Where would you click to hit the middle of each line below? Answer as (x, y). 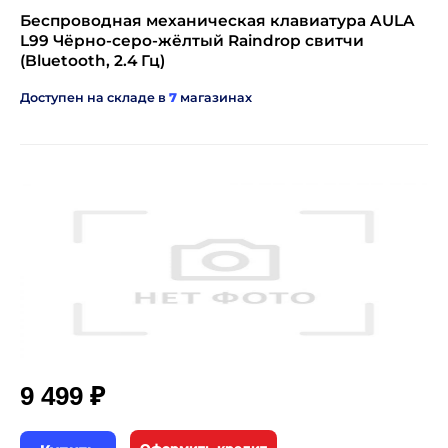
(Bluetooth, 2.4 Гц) (92, 60)
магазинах (214, 97)
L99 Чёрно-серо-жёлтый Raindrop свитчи (192, 40)
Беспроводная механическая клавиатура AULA (217, 20)
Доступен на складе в (94, 97)
